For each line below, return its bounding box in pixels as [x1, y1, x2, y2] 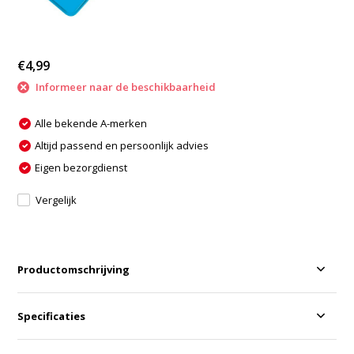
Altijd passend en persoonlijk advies [35, 137, 209, 153]
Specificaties [17, 308, 86, 323]
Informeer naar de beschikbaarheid [33, 80, 217, 94]
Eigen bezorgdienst [35, 160, 128, 175]
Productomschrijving [17, 262, 130, 277]
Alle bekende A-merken [35, 115, 148, 130]
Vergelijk [36, 192, 77, 207]
